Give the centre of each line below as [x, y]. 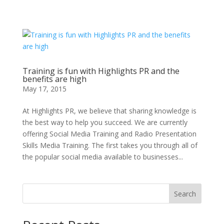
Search [185, 193]
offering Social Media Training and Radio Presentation [109, 134]
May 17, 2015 [44, 89]
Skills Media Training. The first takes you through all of [110, 145]
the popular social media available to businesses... [102, 157]
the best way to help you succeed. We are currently [105, 122]
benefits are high [54, 79]
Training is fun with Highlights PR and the [101, 71]
